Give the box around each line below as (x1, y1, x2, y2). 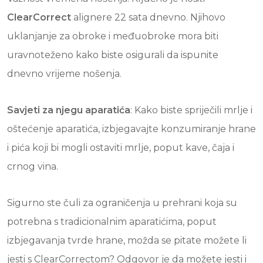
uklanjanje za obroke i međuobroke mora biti (7, 31, 218, 42)
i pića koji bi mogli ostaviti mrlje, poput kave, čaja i (7, 142, 234, 153)
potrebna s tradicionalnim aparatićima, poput (7, 216, 217, 227)
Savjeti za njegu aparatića (7, 104, 130, 116)
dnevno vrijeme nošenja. (7, 68, 122, 79)
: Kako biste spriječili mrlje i (130, 104, 252, 116)
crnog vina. (7, 161, 58, 172)
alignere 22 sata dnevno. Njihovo (71, 12, 225, 23)
